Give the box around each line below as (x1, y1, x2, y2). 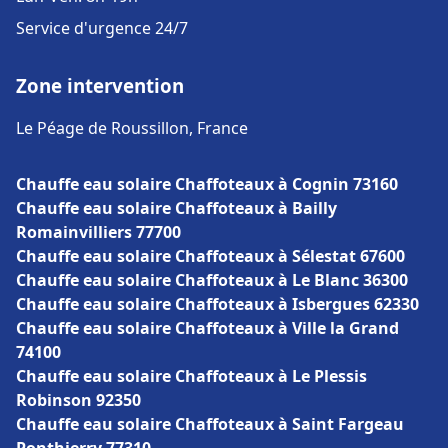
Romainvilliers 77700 (16, 221, 181, 243)
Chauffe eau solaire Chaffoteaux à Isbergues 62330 (16, 293, 419, 315)
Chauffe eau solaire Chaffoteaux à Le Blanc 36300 (16, 269, 408, 291)
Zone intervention (16, 73, 184, 98)
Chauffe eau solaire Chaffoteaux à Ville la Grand (16, 317, 399, 339)
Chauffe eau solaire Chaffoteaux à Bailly (16, 197, 337, 219)
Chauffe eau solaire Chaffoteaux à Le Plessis (16, 365, 367, 387)
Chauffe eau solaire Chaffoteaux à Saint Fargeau (16, 413, 404, 435)
